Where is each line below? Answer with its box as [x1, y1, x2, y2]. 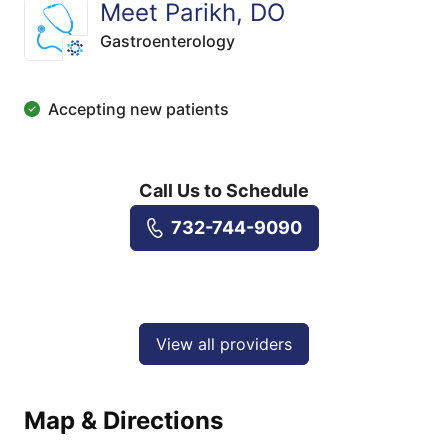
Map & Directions [24, 406, 223, 435]
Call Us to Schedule [139, 180, 309, 201]
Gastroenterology [100, 31, 235, 51]
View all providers [156, 334, 292, 354]
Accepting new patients [48, 99, 229, 119]
